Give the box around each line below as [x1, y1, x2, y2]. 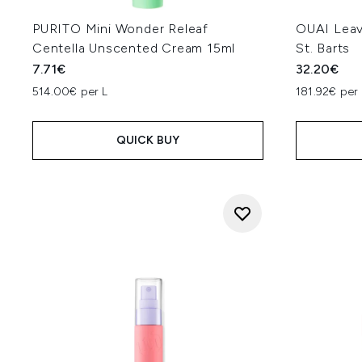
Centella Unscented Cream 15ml [32, 40, 236, 56]
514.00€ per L [32, 85, 108, 99]
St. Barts [296, 40, 351, 56]
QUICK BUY [116, 133, 180, 147]
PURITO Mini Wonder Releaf [32, 21, 209, 36]
